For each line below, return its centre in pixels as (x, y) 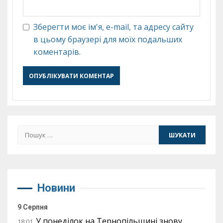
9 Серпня (33, 207)
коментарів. (57, 52)
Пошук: (32, 131)
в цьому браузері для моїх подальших (108, 40)
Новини (56, 188)
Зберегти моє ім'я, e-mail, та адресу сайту (113, 27)
